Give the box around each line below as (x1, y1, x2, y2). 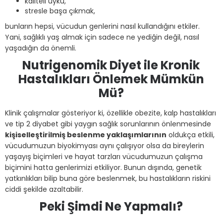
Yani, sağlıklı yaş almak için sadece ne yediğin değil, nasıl (5, 32, 199, 42)
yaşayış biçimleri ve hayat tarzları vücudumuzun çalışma (5, 152, 203, 162)
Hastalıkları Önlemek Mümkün (18, 71, 204, 87)
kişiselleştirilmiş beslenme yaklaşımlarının (5, 130, 166, 140)
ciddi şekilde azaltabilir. (5, 184, 83, 194)
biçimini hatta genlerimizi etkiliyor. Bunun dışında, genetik (5, 163, 202, 172)
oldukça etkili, (166, 130, 215, 140)
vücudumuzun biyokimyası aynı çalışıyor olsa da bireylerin (5, 141, 204, 151)
